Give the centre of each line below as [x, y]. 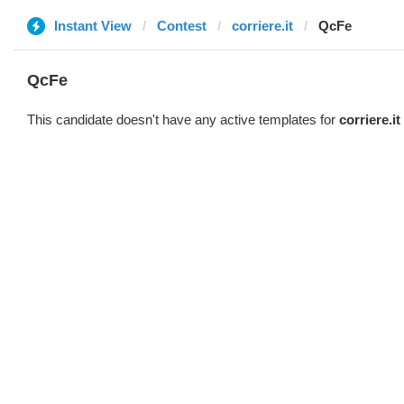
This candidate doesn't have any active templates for [183, 119]
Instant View [93, 26]
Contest [182, 26]
